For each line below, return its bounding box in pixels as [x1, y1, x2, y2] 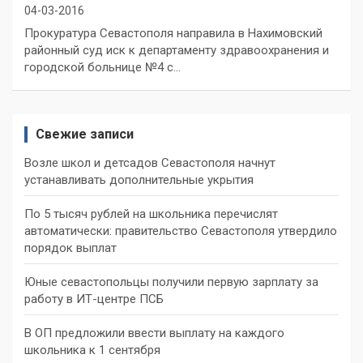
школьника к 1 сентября [24, 342, 160, 357]
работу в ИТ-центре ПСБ [24, 291, 164, 306]
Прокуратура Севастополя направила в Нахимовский [24, 25, 322, 41]
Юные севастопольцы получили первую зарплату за [24, 274, 318, 289]
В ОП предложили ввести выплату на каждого [24, 325, 284, 340]
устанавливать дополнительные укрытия [24, 172, 254, 187]
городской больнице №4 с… [24, 59, 181, 75]
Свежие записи [36, 126, 134, 142]
